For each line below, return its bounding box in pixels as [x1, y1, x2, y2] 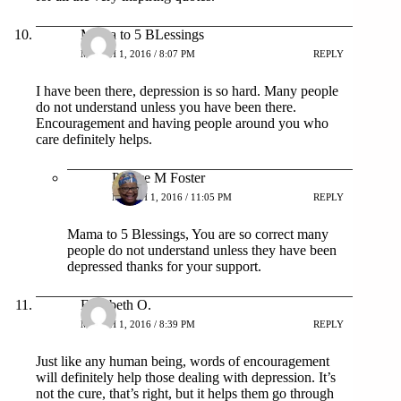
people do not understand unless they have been [67, 242, 337, 258]
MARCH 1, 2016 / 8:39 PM [81, 319, 195, 330]
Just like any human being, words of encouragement [36, 353, 329, 369]
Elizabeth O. [81, 296, 151, 312]
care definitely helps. [36, 131, 152, 147]
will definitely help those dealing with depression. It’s [36, 369, 336, 385]
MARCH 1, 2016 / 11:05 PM [112, 192, 232, 203]
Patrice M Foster [112, 169, 205, 185]
